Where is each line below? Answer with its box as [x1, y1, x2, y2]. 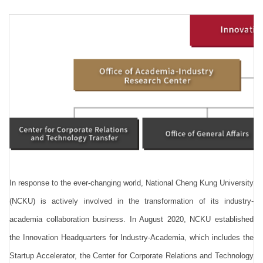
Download [18, 23, 61, 34]
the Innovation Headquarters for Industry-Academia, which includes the [9, 232, 254, 242]
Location [18, 76, 54, 87]
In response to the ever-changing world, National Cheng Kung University [9, 178, 254, 187]
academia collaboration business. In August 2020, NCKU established [9, 214, 254, 224]
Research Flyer [18, 129, 82, 140]
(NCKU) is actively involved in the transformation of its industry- [9, 196, 254, 205]
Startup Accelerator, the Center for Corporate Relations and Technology [9, 251, 254, 260]
